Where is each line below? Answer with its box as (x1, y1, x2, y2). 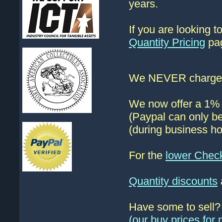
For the (129, 149, 166, 162)
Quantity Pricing (129, 36, 205, 49)
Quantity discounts (129, 175, 218, 187)
